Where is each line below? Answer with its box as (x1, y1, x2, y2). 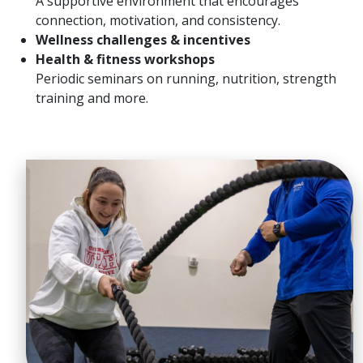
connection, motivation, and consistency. (36, 11, 280, 29)
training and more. (36, 89, 148, 107)
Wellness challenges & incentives (36, 31, 250, 49)
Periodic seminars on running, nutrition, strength (36, 70, 336, 88)
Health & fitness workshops (36, 50, 215, 68)
